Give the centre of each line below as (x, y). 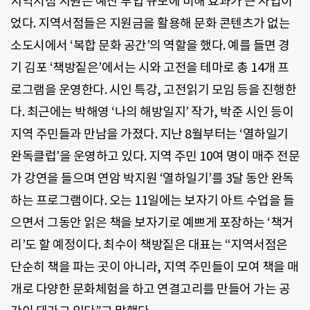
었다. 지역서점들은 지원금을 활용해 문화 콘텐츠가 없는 (150, 23)
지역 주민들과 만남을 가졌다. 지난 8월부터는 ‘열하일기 (149, 134)
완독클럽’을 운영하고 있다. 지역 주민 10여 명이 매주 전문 (155, 156)
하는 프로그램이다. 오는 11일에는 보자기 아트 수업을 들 (152, 200)
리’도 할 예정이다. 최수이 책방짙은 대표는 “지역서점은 (149, 244)
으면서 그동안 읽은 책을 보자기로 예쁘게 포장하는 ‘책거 (152, 222)
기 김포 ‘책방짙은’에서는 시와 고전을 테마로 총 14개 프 (150, 67)
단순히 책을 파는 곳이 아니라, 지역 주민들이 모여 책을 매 (155, 266)
